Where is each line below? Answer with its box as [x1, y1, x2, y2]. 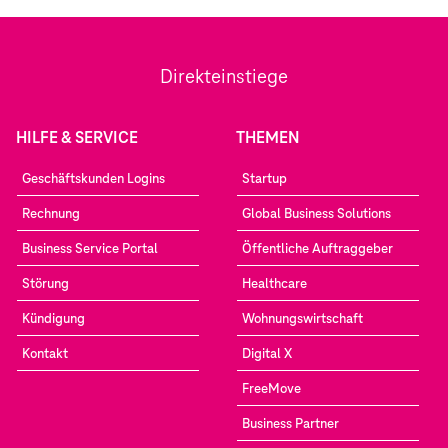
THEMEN [236, 127, 300, 148]
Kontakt [22, 345, 68, 362]
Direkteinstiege [160, 67, 288, 88]
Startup [242, 170, 287, 187]
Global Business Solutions [242, 205, 391, 222]
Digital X [242, 345, 292, 362]
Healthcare [242, 275, 307, 292]
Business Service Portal [22, 240, 158, 257]
